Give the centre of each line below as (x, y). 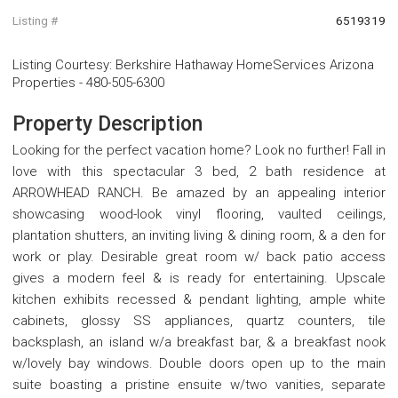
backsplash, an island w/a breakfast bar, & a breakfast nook (199, 342)
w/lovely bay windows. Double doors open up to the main (199, 364)
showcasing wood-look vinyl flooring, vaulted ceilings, (199, 215)
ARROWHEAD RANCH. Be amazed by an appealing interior (199, 193)
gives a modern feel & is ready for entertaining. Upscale (199, 279)
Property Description (107, 124)
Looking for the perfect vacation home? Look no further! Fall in (199, 151)
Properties (44, 83)
